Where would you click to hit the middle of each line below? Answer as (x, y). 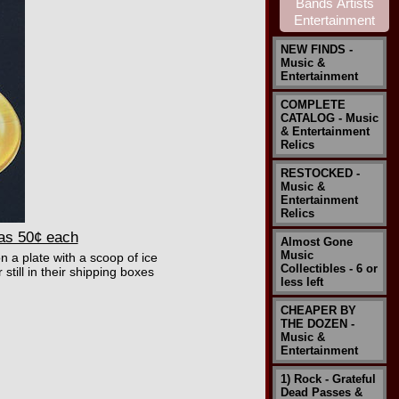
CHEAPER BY (318, 310)
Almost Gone (317, 242)
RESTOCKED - (320, 173)
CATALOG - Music (330, 118)
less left (302, 282)
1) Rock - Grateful (328, 379)
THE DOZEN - (318, 324)
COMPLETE (313, 105)
